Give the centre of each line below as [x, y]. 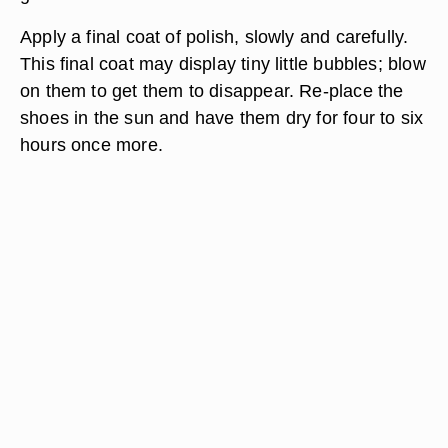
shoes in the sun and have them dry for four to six [222, 117]
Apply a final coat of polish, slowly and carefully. [214, 36]
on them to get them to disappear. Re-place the [212, 90]
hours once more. [91, 144]
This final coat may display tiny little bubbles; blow [223, 63]
